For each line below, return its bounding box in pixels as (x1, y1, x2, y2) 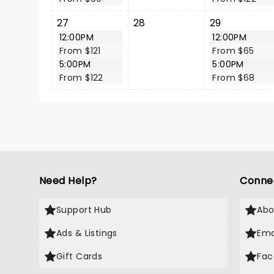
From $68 (212, 72, 255, 84)
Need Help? (39, 174, 97, 188)
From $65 (212, 45, 254, 57)
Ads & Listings (56, 227, 117, 239)
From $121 (59, 45, 101, 57)
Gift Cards (56, 250, 103, 262)
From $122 (59, 72, 103, 84)
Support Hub (56, 204, 112, 216)
